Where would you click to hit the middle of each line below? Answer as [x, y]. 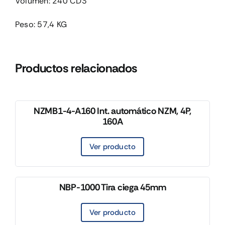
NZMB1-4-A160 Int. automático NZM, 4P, [112, 111]
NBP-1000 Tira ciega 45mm [113, 188]
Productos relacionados [76, 68]
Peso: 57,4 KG [41, 25]
